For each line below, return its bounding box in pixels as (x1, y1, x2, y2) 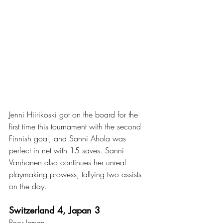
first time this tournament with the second (9, 121, 143, 132)
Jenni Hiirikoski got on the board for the (9, 109, 140, 120)
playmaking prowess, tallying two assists (9, 169, 144, 180)
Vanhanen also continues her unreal (9, 157, 128, 168)
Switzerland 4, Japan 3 (9, 204, 100, 217)
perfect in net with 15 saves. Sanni (9, 145, 126, 156)
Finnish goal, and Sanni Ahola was (9, 133, 128, 144)
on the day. (9, 181, 49, 192)
